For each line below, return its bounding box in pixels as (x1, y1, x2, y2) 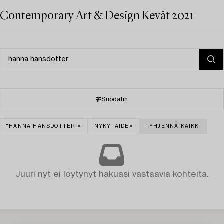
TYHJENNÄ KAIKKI (145, 124, 201, 129)
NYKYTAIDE (94, 124, 129, 129)
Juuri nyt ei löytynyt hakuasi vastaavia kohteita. (15, 170, 209, 178)
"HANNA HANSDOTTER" (6, 124, 78, 129)
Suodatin (101, 96, 128, 102)
